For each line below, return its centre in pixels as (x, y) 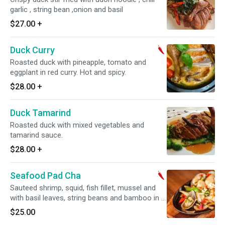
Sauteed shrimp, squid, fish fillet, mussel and (83, 188)
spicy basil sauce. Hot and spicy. (63, 208)
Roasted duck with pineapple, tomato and (78, 62)
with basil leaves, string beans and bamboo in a (88, 198)
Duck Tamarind (40, 113)
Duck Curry (32, 50)
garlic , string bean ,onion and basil (67, 10)
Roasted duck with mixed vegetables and (77, 125)
